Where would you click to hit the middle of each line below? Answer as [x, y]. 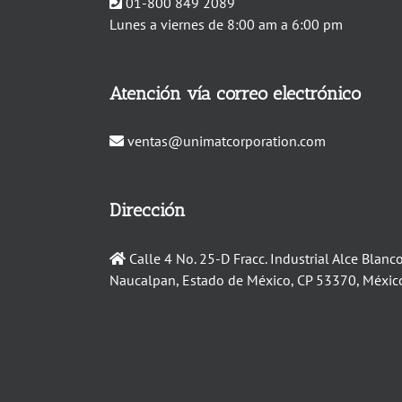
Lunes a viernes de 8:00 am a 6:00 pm [226, 24]
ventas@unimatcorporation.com [226, 141]
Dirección [147, 210]
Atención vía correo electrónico [235, 93]
